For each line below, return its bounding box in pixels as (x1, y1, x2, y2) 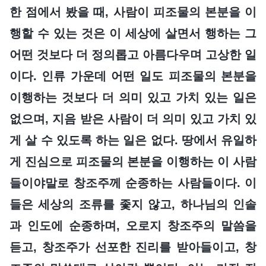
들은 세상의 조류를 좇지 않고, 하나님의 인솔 (9, 197, 256, 211)
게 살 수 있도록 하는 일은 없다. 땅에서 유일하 (9, 133, 256, 147)
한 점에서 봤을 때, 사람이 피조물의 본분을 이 (9, 5, 256, 18)
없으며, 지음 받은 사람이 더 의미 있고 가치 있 (9, 112, 256, 125)
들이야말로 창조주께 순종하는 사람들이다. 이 (9, 176, 256, 189)
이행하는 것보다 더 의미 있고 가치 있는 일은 (9, 90, 256, 104)
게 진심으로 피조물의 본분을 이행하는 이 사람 (9, 154, 256, 168)
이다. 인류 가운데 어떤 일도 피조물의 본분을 (9, 69, 256, 83)
